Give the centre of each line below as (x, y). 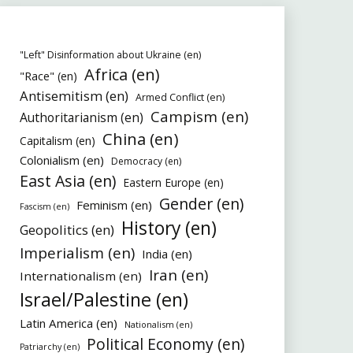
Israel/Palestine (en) (104, 300)
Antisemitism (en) (74, 96)
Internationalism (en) (80, 276)
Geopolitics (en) (67, 230)
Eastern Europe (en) (173, 183)
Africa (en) (122, 75)
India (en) (167, 254)
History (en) (169, 229)
